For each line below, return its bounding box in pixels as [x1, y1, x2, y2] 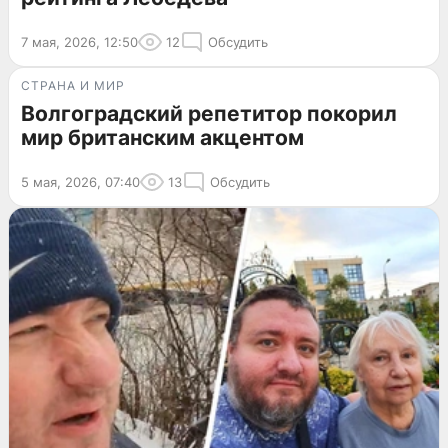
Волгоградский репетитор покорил [21, 100, 397, 126]
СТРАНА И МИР [21, 77, 125, 93]
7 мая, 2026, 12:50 [21, 33, 138, 50]
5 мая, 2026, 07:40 [21, 173, 140, 190]
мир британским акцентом [21, 124, 304, 150]
